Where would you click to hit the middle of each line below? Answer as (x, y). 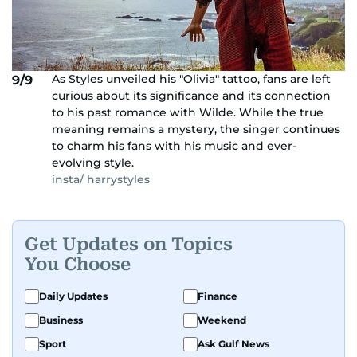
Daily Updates (73, 296)
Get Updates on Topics (129, 245)
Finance (218, 296)
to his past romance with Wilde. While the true (188, 112)
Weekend (222, 320)
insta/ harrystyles (101, 179)
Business (61, 320)
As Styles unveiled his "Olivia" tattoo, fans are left (191, 78)
